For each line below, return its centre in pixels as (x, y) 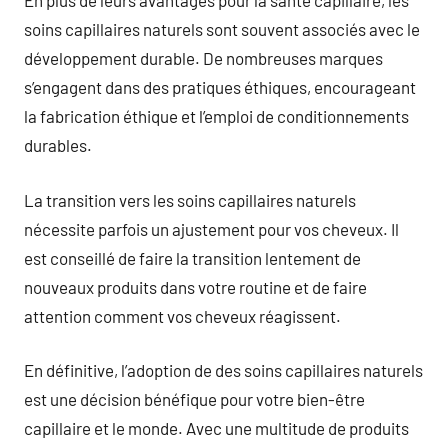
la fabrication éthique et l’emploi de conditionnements (216, 116)
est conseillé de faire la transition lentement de (192, 257)
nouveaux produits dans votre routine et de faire (195, 286)
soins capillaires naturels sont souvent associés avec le (222, 29)
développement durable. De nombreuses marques (203, 58)
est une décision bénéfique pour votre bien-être (194, 399)
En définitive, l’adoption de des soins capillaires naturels (223, 370)
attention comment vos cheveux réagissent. (182, 315)
